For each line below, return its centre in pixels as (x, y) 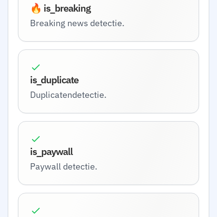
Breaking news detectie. (77, 23)
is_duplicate (54, 80)
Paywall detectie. (64, 166)
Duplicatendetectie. (68, 95)
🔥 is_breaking (60, 8)
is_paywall (51, 151)
